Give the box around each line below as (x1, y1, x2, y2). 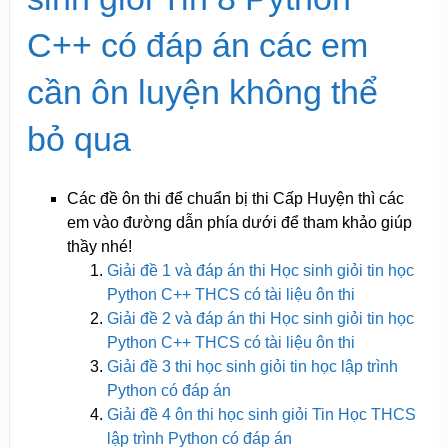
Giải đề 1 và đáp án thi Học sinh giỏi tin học (106, 261, 414, 279)
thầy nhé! (66, 237, 132, 255)
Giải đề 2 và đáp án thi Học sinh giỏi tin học (106, 309, 414, 327)
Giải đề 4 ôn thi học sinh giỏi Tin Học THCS (106, 405, 416, 423)
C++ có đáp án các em (26, 25, 368, 64)
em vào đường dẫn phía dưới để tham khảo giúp (66, 213, 412, 231)
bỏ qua (26, 119, 131, 158)
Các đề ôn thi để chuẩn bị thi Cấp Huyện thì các (66, 189, 404, 207)
